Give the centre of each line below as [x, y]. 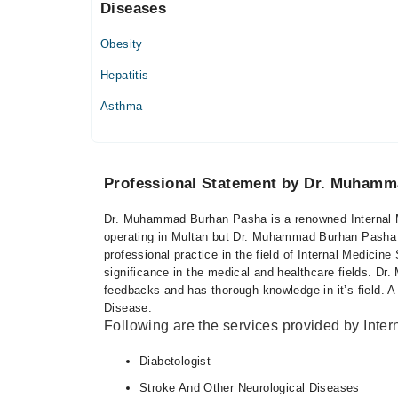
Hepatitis [125, 75]
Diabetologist [175, 361]
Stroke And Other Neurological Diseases [250, 387]
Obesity [122, 44]
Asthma [122, 106]
